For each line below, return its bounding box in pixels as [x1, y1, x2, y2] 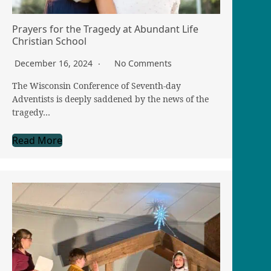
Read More [12, 134, 62, 148]
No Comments [114, 57, 172, 70]
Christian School [12, 34, 87, 48]
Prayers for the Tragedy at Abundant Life [12, 22, 198, 36]
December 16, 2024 [15, 57, 95, 70]
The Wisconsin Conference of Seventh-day [12, 80, 181, 92]
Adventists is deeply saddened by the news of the [12, 93, 209, 105]
